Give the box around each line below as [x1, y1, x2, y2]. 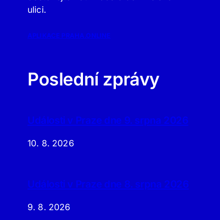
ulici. [27, 4, 46, 15]
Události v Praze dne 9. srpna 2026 [27, 114, 189, 126]
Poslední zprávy [27, 68, 160, 90]
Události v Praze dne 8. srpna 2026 [27, 178, 189, 191]
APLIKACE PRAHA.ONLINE [27, 32, 111, 40]
